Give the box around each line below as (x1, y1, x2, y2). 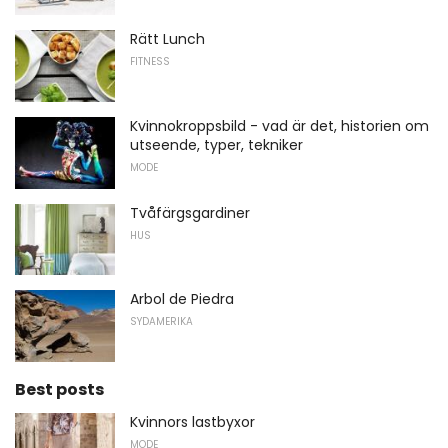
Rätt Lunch (130, 29, 205, 50)
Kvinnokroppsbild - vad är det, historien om (130, 115, 429, 136)
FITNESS (130, 54, 170, 70)
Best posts (15, 377, 104, 401)
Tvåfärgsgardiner (130, 202, 250, 223)
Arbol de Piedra (130, 289, 234, 310)
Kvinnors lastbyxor (130, 411, 255, 432)
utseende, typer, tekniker (130, 134, 303, 155)
